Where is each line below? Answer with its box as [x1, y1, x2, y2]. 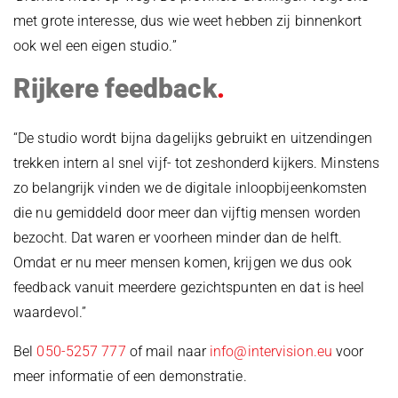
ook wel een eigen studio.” [13, 37, 177, 55]
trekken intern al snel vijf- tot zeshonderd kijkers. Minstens [13, 155, 380, 172]
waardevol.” [13, 304, 87, 322]
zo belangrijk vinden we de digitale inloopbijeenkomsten [13, 179, 368, 197]
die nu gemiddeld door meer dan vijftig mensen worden [13, 204, 362, 222]
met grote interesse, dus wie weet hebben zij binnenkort [13, 12, 362, 30]
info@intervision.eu [210, 343, 332, 361]
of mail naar [129, 343, 211, 361]
